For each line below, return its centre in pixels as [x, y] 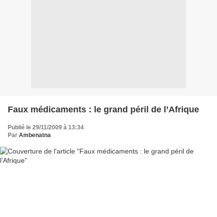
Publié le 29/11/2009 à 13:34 [46, 127]
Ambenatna [35, 135]
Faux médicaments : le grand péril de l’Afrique [103, 109]
